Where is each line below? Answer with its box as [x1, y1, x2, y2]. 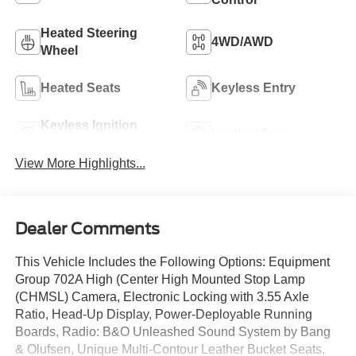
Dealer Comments [14, 219, 160, 238]
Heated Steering [40, 26, 137, 41]
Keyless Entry [211, 81, 296, 95]
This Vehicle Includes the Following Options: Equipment [14, 254, 330, 269]
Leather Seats [211, 127, 295, 141]
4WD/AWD [211, 35, 273, 49]
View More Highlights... [14, 157, 145, 171]
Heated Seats [40, 81, 121, 95]
